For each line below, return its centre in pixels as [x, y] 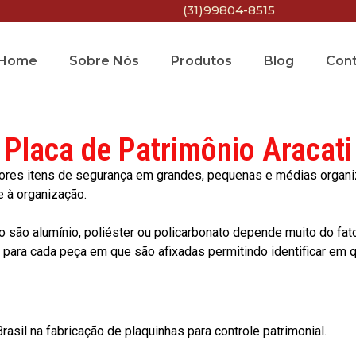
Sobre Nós [104, 61]
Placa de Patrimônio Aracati [178, 149]
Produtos [201, 61]
